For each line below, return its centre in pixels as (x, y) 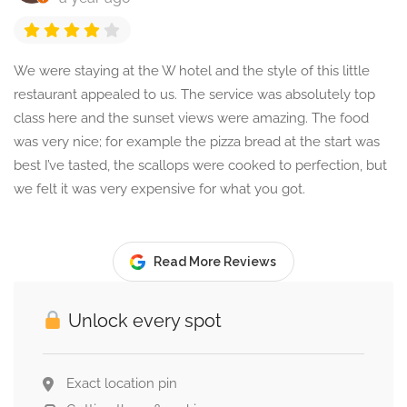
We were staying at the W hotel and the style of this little (192, 71)
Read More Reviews (215, 262)
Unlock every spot (142, 321)
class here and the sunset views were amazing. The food (191, 119)
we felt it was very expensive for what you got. (159, 189)
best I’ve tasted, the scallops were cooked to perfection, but (200, 166)
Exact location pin (122, 384)
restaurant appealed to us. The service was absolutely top (194, 95)
